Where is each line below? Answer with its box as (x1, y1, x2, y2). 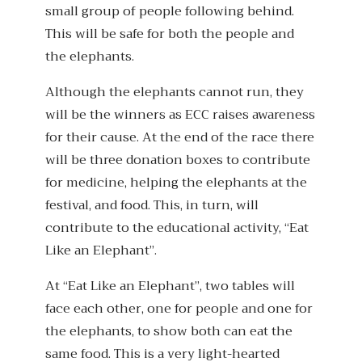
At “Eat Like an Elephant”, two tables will (45, 275, 295, 298)
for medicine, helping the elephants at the (45, 171, 307, 195)
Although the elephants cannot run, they (45, 81, 304, 104)
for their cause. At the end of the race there (45, 126, 314, 149)
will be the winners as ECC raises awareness (45, 103, 315, 127)
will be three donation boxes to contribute (45, 149, 310, 172)
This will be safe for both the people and (45, 23, 294, 46)
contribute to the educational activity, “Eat (45, 217, 309, 240)
